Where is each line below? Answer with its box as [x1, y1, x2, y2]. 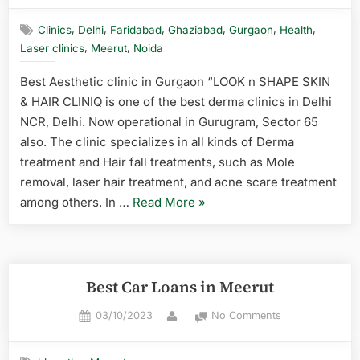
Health [280, 23, 313, 37]
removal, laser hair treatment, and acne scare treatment [20, 174, 337, 190]
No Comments [211, 309, 282, 322]
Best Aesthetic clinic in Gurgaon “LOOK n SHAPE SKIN [20, 74, 330, 90]
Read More [133, 194, 195, 211]
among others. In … [20, 194, 133, 211]
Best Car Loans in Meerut [86, 276, 274, 298]
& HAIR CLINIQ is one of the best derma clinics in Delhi [20, 94, 332, 110]
